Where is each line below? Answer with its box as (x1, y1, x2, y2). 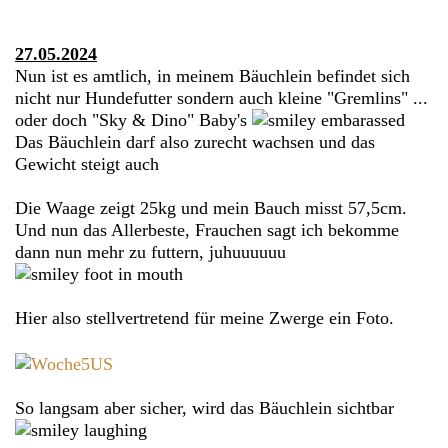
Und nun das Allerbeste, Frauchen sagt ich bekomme (15, 219, 399, 240)
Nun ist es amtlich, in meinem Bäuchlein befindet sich (15, 65, 410, 86)
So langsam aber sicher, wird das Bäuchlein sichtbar (15, 397, 394, 418)
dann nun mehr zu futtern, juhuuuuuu (15, 241, 286, 262)
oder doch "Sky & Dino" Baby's (15, 109, 252, 130)
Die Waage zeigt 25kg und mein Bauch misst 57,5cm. (15, 197, 407, 218)
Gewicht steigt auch (15, 153, 159, 174)
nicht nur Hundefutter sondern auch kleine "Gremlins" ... (15, 87, 428, 108)
